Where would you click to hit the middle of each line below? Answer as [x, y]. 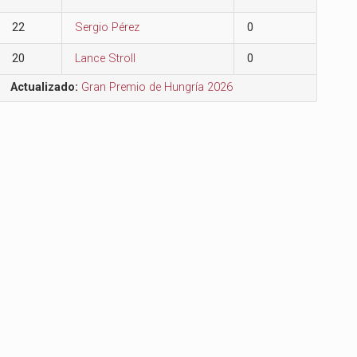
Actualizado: [45, 87]
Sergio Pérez [108, 27]
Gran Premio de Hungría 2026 [157, 87]
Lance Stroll [106, 58]
